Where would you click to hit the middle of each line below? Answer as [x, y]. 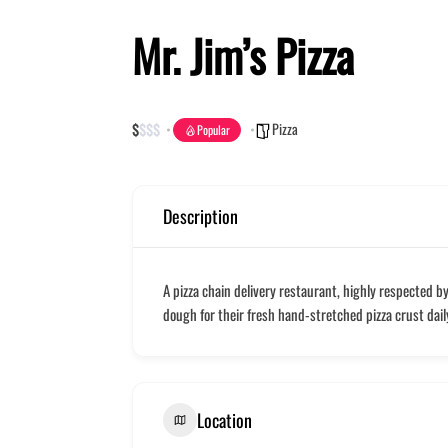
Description [200, 216]
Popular [213, 130]
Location [224, 419]
